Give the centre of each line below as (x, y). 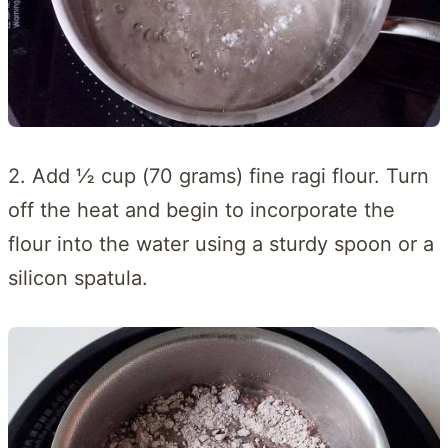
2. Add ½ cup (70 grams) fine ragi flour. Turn (218, 175)
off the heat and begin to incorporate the (201, 209)
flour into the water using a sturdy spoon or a (221, 243)
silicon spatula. (78, 277)
